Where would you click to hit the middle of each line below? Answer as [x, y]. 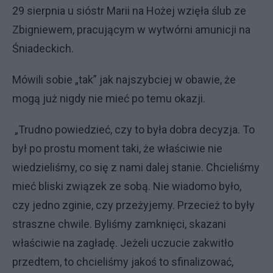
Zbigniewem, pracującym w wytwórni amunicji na [131, 30]
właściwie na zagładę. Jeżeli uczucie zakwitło [123, 243]
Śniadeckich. [43, 48]
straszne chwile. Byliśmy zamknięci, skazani [119, 224]
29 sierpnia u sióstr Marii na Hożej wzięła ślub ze [129, 11]
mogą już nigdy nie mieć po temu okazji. [109, 98]
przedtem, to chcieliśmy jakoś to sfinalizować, [123, 262]
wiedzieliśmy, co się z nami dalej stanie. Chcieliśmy [136, 167]
